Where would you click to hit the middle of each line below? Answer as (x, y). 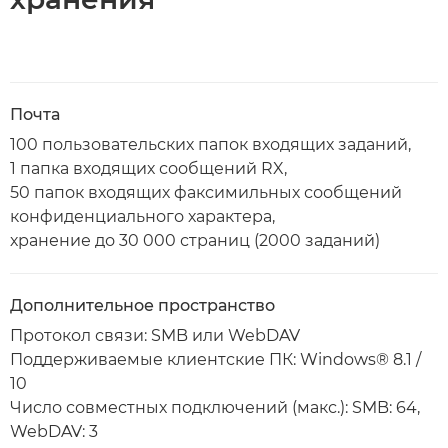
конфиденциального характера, (142, 216)
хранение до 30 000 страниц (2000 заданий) (195, 240)
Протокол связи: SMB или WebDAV (155, 335)
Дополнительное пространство (142, 305)
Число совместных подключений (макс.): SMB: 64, (215, 407)
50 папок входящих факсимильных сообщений (206, 192)
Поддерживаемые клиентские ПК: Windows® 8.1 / (215, 359)
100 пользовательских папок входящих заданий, (210, 144)
